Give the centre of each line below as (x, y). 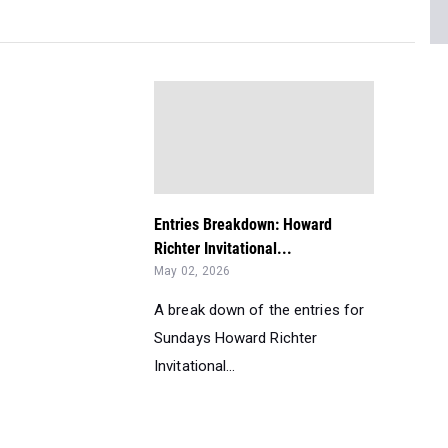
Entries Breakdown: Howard (243, 224)
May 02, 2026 (192, 271)
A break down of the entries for (259, 310)
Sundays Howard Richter (236, 338)
